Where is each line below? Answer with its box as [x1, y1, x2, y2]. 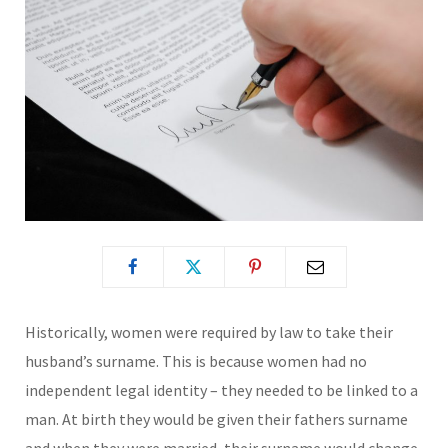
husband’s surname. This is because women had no [25, 350, 367, 371]
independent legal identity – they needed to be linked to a [25, 379, 418, 400]
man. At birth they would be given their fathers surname [25, 408, 408, 429]
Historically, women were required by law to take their [25, 321, 393, 342]
